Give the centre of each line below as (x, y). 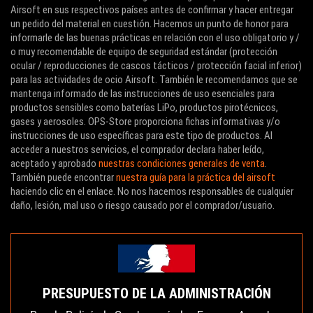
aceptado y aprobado (54, 163)
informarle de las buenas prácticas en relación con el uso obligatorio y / (155, 38)
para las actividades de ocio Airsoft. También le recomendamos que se (154, 80)
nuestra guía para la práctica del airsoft (196, 177)
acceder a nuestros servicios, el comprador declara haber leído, (137, 150)
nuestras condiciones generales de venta (182, 163)
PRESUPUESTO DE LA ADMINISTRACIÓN (156, 293)
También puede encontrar (63, 177)
